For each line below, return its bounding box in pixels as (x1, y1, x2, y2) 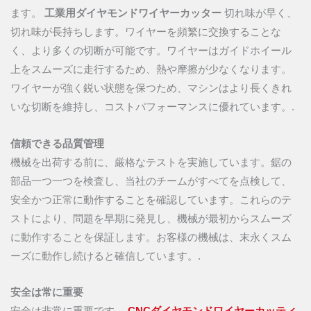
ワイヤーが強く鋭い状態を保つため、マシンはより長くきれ (10, 83, 292, 94)
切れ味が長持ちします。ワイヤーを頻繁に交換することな (10, 26, 281, 38)
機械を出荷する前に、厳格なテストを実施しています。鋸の (10, 156, 292, 168)
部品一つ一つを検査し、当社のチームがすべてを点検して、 (10, 175, 292, 187)
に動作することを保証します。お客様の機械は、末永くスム (10, 231, 292, 243)
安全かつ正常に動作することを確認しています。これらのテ (10, 194, 292, 205)
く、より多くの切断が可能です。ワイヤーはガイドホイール (10, 45, 292, 57)
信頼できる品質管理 (10, 137, 104, 149)
